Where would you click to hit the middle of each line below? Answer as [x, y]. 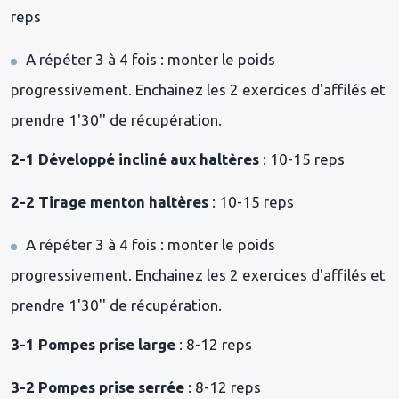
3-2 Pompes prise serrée [99, 387]
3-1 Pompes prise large [95, 344]
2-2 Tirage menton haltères [111, 201]
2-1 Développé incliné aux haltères [137, 159]
